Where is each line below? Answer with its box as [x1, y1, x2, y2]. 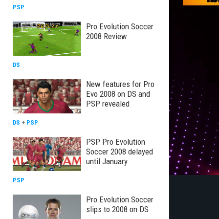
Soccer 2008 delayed [86, 147, 153, 156]
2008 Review [86, 31, 127, 41]
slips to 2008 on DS [86, 204, 149, 214]
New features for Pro [86, 79, 154, 89]
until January [86, 156, 128, 166]
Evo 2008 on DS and [86, 89, 150, 99]
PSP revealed [86, 99, 130, 109]
